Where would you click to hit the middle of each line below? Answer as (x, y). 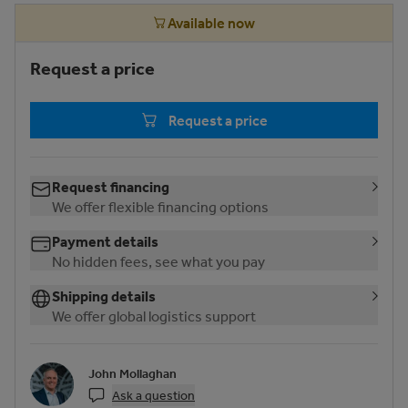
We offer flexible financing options (160, 207)
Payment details (105, 241)
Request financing (111, 187)
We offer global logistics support (154, 316)
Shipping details (104, 296)
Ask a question (153, 395)
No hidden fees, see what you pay (158, 261)
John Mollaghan (133, 373)
